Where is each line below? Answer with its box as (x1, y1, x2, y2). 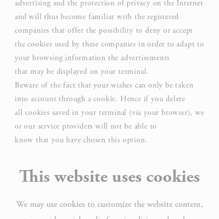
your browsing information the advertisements (15, 53, 170, 63)
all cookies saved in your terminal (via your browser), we (15, 108, 204, 118)
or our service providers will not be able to (15, 121, 157, 131)
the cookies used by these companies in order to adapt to (15, 39, 204, 49)
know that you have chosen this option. (15, 135, 148, 145)
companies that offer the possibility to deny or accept (15, 25, 194, 36)
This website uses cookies (19, 166, 200, 188)
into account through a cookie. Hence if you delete (15, 94, 185, 104)
